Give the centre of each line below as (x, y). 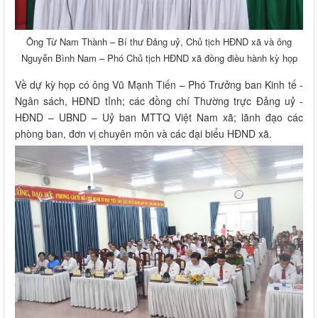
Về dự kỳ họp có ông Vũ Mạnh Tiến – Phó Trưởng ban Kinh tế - (159, 84)
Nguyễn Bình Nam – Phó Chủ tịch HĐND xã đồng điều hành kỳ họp (159, 57)
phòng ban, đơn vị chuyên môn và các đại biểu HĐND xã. (143, 133)
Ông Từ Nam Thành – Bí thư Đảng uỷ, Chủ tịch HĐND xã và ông (159, 41)
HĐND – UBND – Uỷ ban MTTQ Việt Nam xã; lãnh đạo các (159, 117)
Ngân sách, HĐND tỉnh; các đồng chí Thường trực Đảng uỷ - (159, 100)
